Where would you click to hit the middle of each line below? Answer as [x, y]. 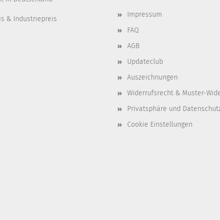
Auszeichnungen [152, 77]
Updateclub [145, 62]
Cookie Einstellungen [160, 124]
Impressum [145, 14]
